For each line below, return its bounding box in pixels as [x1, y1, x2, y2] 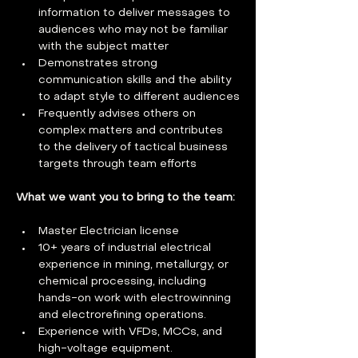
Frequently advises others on [38, 109, 199, 119]
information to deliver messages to [38, 8, 233, 18]
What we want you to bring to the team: [16, 193, 238, 203]
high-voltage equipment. [38, 344, 173, 354]
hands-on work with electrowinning [38, 293, 234, 304]
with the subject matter [38, 42, 169, 52]
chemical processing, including [38, 276, 209, 287]
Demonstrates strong [38, 58, 161, 69]
